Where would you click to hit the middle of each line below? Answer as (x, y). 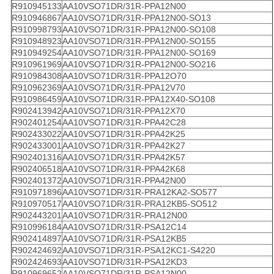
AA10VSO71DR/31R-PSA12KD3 (124, 262)
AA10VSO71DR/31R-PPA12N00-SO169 (139, 53)
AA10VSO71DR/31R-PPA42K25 (124, 134)
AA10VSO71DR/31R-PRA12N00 (124, 216)
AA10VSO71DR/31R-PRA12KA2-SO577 (139, 192)
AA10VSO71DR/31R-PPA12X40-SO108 (139, 99)
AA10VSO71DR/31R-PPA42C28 (124, 123)
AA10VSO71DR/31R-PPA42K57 (124, 157)
